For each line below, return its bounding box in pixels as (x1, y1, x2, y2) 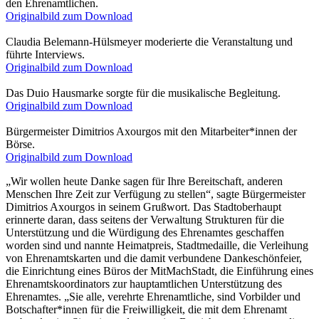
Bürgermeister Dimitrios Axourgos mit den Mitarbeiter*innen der (6, 125, 297, 137)
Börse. (6, 137, 35, 150)
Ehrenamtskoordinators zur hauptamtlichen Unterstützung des (6, 277, 282, 290)
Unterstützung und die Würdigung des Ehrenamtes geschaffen (6, 226, 284, 239)
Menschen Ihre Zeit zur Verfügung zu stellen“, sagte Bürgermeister (6, 187, 305, 200)
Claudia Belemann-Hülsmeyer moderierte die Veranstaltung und (6, 35, 293, 48)
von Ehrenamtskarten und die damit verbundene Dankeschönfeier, (6, 251, 302, 264)
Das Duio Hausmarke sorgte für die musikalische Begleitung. (6, 86, 281, 99)
